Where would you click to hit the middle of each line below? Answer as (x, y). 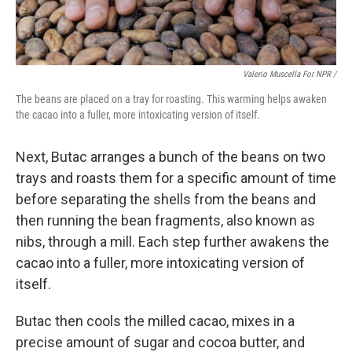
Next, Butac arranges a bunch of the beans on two (170, 157)
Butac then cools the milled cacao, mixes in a (155, 321)
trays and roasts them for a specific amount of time (176, 178)
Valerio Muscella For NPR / (290, 74)
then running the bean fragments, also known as (165, 220)
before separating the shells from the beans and (166, 199)
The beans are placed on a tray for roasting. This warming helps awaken (171, 99)
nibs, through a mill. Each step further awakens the (172, 242)
